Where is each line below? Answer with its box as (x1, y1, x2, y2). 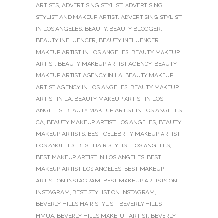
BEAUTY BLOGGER (109, 25, 161, 33)
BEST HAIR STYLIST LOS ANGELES (77, 142, 170, 149)
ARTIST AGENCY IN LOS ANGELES (36, 84, 127, 91)
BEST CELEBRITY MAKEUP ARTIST (88, 130, 180, 138)
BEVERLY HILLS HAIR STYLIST (36, 200, 116, 208)
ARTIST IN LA (36, 95, 72, 103)
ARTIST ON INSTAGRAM (36, 177, 100, 184)
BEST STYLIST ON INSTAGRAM (73, 189, 155, 196)
